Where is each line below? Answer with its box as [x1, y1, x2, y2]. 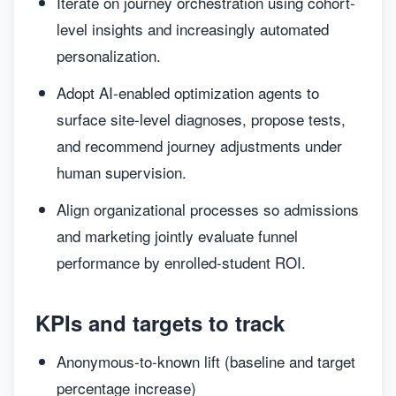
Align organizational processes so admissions [57, 198, 359, 220]
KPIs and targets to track [35, 308, 285, 338]
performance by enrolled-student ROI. [57, 251, 306, 273]
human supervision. [57, 161, 187, 183]
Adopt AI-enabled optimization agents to [57, 81, 319, 103]
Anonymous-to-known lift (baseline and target [57, 350, 355, 372]
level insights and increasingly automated [57, 18, 329, 40]
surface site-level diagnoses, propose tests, [57, 108, 346, 130]
